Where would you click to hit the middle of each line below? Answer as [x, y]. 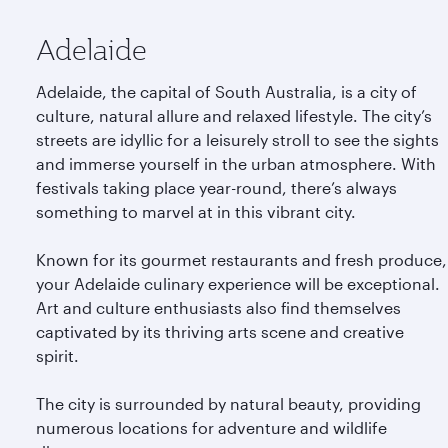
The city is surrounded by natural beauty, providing [228, 403]
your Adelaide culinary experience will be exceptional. [238, 283]
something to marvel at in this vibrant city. [196, 211]
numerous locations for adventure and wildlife [211, 427]
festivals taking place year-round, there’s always [216, 187]
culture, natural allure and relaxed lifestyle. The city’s [234, 115]
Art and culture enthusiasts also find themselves [218, 307]
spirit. [57, 355]
